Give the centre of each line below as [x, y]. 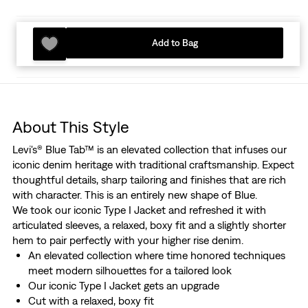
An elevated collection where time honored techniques [156, 255]
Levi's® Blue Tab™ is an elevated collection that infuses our [149, 150]
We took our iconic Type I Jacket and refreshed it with [139, 210]
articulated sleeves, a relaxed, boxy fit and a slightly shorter [149, 225]
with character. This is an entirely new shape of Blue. [134, 195]
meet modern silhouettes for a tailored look [130, 271]
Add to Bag [175, 43]
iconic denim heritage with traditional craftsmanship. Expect [153, 165]
